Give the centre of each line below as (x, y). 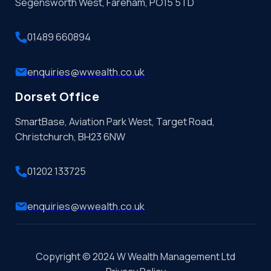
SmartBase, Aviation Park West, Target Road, (115, 121)
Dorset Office (57, 97)
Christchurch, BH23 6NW (70, 136)
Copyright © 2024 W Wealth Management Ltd (135, 257)
